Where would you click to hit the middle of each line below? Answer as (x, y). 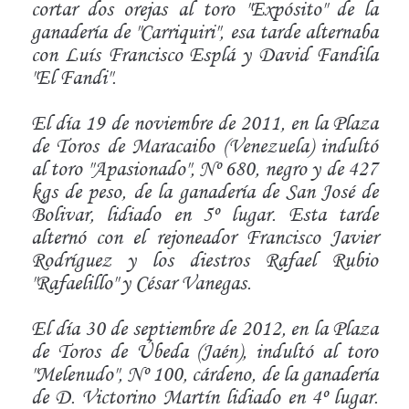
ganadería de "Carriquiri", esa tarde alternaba (204, 31)
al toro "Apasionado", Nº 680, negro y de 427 (204, 168)
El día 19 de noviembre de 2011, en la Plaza (204, 122)
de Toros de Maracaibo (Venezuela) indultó (204, 145)
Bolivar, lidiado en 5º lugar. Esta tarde (204, 214)
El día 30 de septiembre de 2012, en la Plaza (204, 328)
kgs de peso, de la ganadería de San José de (204, 191)
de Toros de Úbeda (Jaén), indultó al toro (204, 351)
